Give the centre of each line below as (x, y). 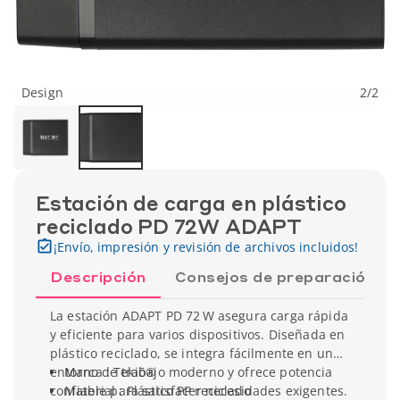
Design (42, 92)
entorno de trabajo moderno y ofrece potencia (192, 372)
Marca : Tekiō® (111, 372)
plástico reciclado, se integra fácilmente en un (192, 353)
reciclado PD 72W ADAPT (169, 226)
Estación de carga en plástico (191, 203)
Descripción (98, 276)
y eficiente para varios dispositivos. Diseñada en (198, 334)
